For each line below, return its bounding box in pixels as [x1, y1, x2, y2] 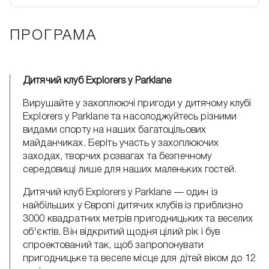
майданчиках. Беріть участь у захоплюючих [23, 139, 219, 148]
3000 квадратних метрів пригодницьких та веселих [23, 215, 253, 223]
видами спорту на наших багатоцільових [23, 126, 207, 134]
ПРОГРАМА [10, 29, 97, 43]
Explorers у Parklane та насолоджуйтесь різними [23, 113, 237, 121]
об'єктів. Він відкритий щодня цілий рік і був [23, 228, 220, 237]
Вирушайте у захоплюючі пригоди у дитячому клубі [23, 100, 252, 108]
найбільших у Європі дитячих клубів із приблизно [23, 202, 243, 210]
